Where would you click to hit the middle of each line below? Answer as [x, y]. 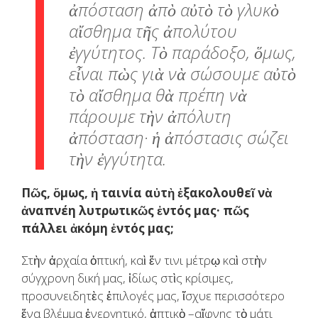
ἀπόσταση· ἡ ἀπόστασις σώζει [179, 138]
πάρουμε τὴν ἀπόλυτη [150, 116]
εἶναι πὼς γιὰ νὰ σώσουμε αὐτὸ [182, 74]
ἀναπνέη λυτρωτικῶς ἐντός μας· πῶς [135, 211]
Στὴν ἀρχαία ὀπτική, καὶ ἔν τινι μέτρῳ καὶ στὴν [144, 261]
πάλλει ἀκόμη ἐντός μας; [98, 229]
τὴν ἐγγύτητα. [117, 159]
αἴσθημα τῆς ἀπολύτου [153, 31]
